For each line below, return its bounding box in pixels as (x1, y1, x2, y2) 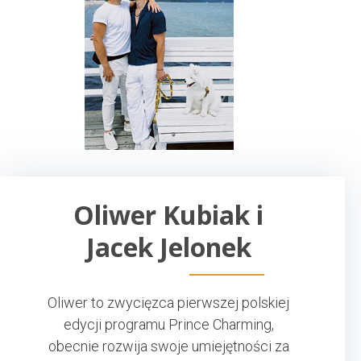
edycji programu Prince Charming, (63, 315, 274, 333)
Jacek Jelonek (85, 229, 251, 264)
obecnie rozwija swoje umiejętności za (48, 337, 289, 355)
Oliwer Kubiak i (73, 197, 263, 232)
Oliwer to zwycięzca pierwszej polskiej (48, 293, 289, 311)
